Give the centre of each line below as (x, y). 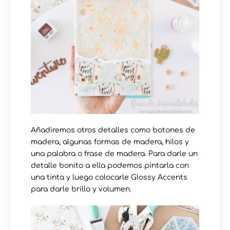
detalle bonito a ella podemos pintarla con (110, 166)
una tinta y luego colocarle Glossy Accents (109, 178)
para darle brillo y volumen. (81, 189)
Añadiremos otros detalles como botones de (113, 130)
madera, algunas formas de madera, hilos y (110, 142)
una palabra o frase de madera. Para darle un (114, 154)
